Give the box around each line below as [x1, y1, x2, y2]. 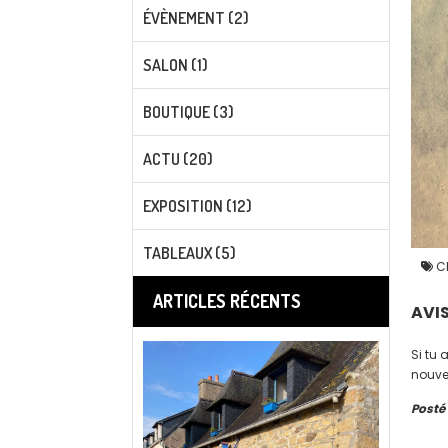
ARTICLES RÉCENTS [153, 290, 301, 312]
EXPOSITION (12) [143, 196, 252, 216]
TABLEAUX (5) [143, 243, 236, 263]
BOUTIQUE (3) [143, 102, 234, 122]
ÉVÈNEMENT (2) [143, 8, 249, 28]
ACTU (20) [143, 149, 213, 169]
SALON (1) [143, 55, 208, 75]
